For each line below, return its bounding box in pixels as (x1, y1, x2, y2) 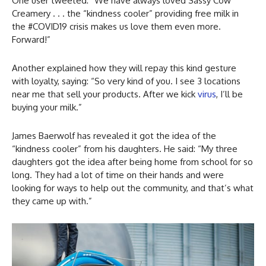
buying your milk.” (12, 101, 82, 113)
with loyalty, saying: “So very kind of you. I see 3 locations (12, 75, 240, 87)
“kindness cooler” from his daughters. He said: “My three (12, 142, 237, 154)
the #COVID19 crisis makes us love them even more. (12, 20, 221, 32)
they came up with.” (12, 195, 92, 207)
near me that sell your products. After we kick (12, 88, 198, 100)
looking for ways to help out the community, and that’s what (12, 182, 254, 194)
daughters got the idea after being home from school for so (12, 156, 253, 167)
